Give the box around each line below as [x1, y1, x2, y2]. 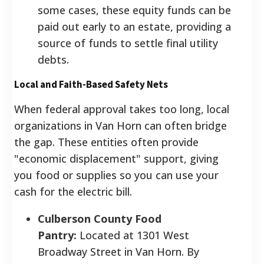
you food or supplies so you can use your [14, 167, 219, 182]
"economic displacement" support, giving [14, 151, 219, 166]
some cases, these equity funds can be [38, 2, 231, 17]
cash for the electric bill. [14, 184, 132, 199]
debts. [38, 52, 69, 67]
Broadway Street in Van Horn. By [38, 244, 199, 259]
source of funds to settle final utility [38, 35, 218, 50]
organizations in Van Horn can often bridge [14, 118, 227, 133]
